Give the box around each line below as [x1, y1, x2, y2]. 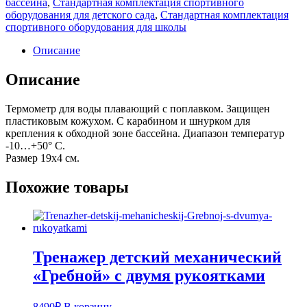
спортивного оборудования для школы [5, 21, 186, 33]
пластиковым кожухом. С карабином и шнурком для [5, 114, 250, 127]
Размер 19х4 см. [5, 151, 79, 164]
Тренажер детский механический [33, 248, 282, 267]
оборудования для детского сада [5, 8, 155, 21]
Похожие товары [5, 177, 129, 196]
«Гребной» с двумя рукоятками [33, 267, 265, 285]
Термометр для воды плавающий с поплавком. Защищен [5, 102, 270, 114]
